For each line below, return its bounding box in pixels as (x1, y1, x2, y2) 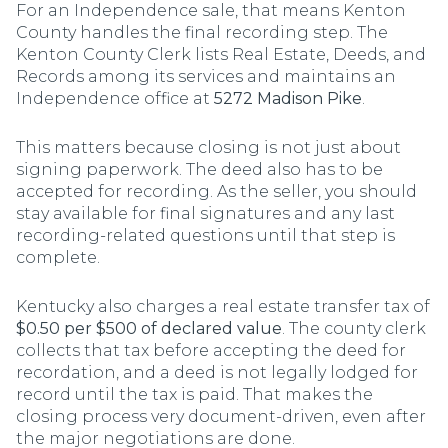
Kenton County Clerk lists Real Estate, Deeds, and (16, 45, 426, 65)
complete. (16, 248, 100, 267)
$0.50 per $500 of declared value (16, 318, 282, 338)
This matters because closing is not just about (16, 138, 401, 157)
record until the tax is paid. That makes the (16, 384, 373, 404)
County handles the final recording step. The (16, 23, 388, 43)
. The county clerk (282, 318, 426, 338)
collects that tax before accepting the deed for (16, 340, 406, 360)
